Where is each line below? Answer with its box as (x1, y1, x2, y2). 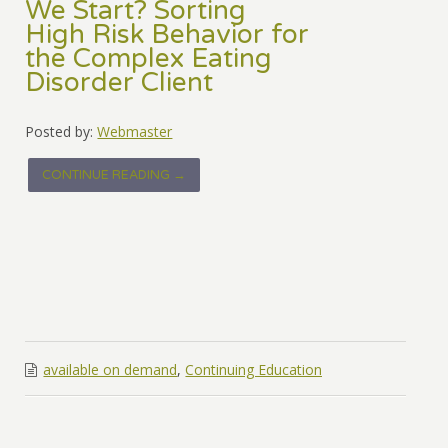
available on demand (43, 360, 178, 380)
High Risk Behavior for (25, 19, 310, 52)
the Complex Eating (25, 43, 273, 76)
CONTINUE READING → (42, 167, 187, 184)
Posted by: (25, 122, 94, 142)
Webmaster (97, 122, 173, 142)
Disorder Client (25, 67, 214, 100)
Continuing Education (185, 360, 323, 380)
